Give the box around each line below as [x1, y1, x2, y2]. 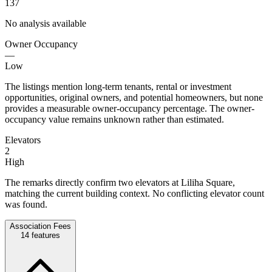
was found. [5, 199, 47, 209]
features [29, 230, 60, 240]
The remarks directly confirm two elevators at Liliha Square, [5, 177, 235, 188]
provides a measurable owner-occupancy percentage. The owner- [5, 103, 254, 114]
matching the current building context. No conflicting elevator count [5, 188, 264, 199]
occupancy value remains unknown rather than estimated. [5, 114, 224, 124]
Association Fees [10, 221, 71, 231]
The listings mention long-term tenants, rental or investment [5, 81, 231, 92]
